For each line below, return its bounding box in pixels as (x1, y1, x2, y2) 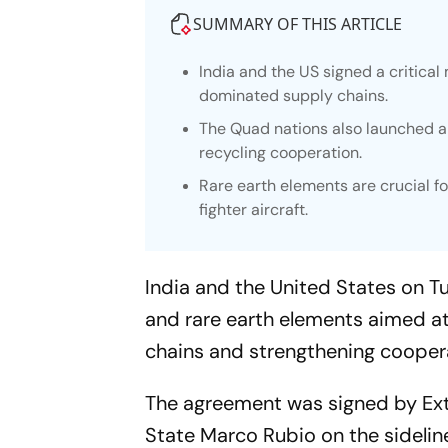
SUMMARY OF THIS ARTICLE (193, 13, 403, 35)
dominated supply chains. (199, 85, 389, 106)
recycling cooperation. (199, 142, 363, 163)
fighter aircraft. (199, 199, 309, 220)
